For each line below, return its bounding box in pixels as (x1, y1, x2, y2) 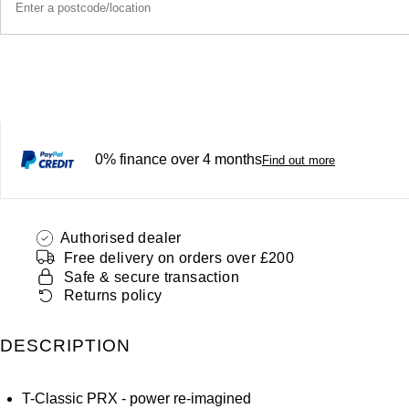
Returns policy (64, 287, 163, 303)
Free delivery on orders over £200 (64, 249, 295, 266)
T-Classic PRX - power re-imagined (22, 390, 251, 406)
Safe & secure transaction (64, 268, 239, 285)
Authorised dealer (60, 229, 182, 246)
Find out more (262, 152, 335, 167)
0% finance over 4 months (95, 151, 262, 167)
